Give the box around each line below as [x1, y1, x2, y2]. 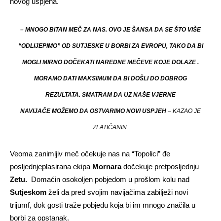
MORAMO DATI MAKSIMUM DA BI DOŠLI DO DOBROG [34, 75, 187, 82]
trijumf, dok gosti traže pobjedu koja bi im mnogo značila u [10, 201, 195, 209]
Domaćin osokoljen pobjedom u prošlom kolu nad [27, 175, 189, 184]
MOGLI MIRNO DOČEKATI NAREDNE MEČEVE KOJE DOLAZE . [22, 59, 199, 66]
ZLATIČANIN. [93, 124, 128, 131]
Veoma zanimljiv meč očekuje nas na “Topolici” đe [10, 149, 170, 158]
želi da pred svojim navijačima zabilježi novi [46, 188, 188, 196]
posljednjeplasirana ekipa [10, 162, 92, 171]
